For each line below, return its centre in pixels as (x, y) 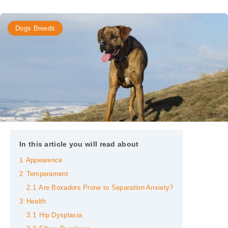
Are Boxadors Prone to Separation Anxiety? (106, 188)
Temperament (47, 174)
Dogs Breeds (35, 28)
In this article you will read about (79, 144)
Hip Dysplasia (61, 216)
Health (36, 202)
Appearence (44, 161)
